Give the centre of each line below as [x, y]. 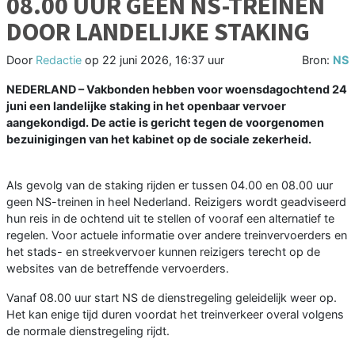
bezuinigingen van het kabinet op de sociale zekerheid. [159, 139]
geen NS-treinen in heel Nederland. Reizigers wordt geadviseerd [176, 202]
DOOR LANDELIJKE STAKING [158, 32]
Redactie [59, 60]
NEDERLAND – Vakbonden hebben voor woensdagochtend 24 [177, 90]
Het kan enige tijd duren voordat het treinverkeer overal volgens [175, 315]
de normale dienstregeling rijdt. [88, 331]
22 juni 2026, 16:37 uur [163, 60]
